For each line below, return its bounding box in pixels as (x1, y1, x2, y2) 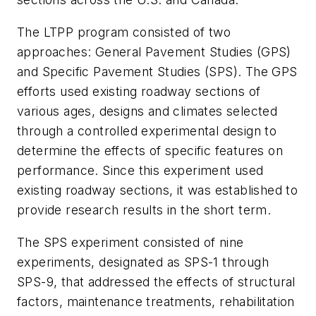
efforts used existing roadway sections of (17, 83, 261, 99)
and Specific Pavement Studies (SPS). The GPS (17, 63, 298, 79)
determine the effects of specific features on (17, 142, 283, 158)
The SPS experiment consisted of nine (17, 234, 244, 250)
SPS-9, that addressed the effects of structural (17, 274, 296, 289)
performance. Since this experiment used (17, 162, 264, 178)
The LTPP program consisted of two (17, 24, 231, 39)
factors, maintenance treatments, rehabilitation (17, 293, 295, 309)
